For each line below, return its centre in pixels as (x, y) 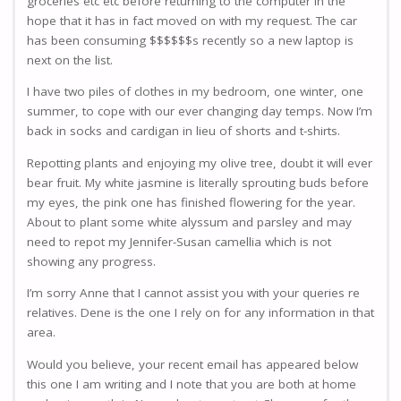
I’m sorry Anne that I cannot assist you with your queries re (193, 293)
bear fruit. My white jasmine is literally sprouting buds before (198, 182)
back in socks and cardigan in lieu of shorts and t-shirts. (183, 131)
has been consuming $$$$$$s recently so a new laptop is (190, 40)
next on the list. (70, 60)
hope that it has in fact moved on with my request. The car (192, 20)
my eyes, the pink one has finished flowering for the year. (191, 202)
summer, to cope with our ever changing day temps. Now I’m (200, 111)
